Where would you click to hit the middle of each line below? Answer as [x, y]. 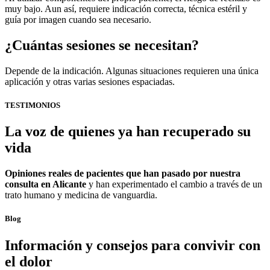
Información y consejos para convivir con [133, 245]
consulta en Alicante [46, 184]
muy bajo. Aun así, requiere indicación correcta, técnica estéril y [126, 9]
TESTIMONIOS [33, 105]
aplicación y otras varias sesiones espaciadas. [90, 82]
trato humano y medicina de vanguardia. [81, 195]
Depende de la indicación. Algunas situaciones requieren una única [132, 71]
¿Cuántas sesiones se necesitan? [102, 46]
